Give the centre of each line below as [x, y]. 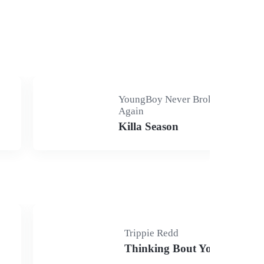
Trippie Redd [151, 233]
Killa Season [149, 126]
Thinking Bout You [171, 248]
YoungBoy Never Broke [169, 99]
